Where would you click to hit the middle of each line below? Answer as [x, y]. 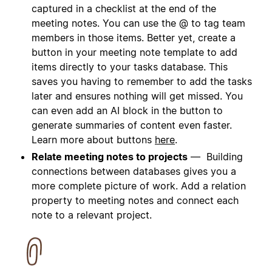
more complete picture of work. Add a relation [139, 185]
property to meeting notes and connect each [135, 200]
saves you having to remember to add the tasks [142, 81]
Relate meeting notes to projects [110, 156]
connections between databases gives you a [134, 171]
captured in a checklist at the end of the [124, 8]
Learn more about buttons [93, 139]
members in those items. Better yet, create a [134, 37]
